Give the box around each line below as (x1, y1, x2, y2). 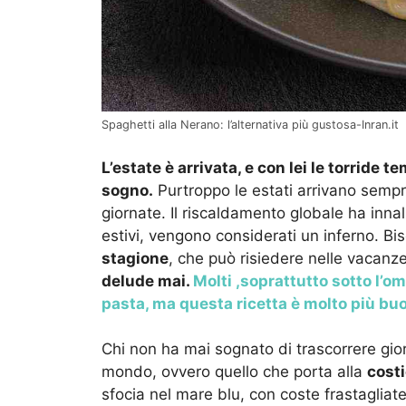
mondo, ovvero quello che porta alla (101, 362, 367, 382)
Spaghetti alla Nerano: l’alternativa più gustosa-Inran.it (101, 118, 399, 132)
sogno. (101, 180, 153, 199)
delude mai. (101, 271, 193, 290)
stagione (101, 248, 169, 267)
